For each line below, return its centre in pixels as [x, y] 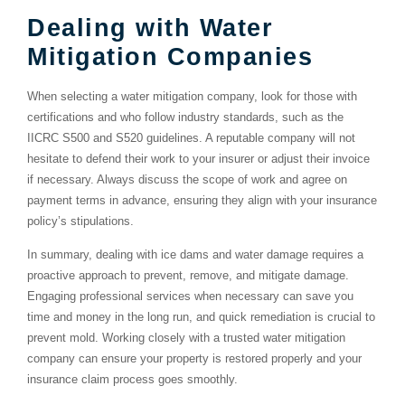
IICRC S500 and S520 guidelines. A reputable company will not [191, 137]
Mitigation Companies [170, 56]
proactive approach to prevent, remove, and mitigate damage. [188, 276]
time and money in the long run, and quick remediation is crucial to [201, 317]
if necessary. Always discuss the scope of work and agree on [187, 179]
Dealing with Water [150, 27]
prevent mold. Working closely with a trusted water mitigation [186, 338]
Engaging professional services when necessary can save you [190, 297]
